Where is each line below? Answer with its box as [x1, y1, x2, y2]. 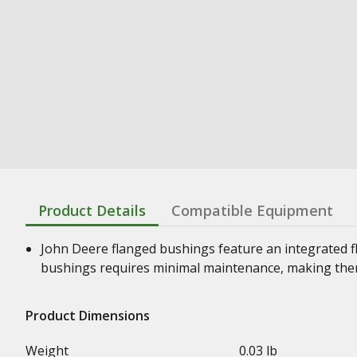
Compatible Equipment [171, 201, 333, 220]
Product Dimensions [25, 307, 150, 324]
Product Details [38, 201, 146, 220]
